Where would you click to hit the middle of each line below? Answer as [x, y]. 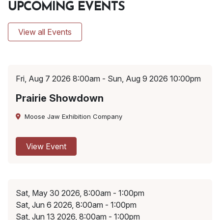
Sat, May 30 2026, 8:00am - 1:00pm [80, 193]
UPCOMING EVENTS [66, 7]
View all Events [45, 32]
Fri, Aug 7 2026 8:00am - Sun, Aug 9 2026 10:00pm [108, 79]
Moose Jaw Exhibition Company [73, 117]
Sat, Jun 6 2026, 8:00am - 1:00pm [76, 205]
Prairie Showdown [60, 98]
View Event [46, 147]
